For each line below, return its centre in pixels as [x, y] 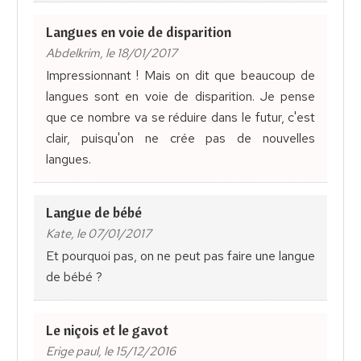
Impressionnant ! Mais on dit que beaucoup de [180, 76]
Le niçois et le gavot [107, 330]
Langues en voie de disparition [138, 32]
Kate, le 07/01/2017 [98, 234]
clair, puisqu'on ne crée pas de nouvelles [180, 139]
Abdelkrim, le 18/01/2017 [111, 54]
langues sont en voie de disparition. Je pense [180, 97]
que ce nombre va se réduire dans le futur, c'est [180, 118]
